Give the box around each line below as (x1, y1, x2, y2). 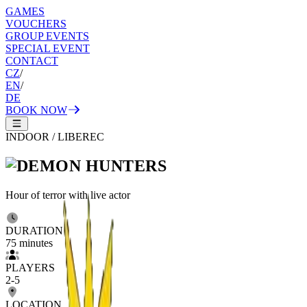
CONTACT (5, 55, 58, 66)
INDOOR (5, 131, 49, 143)
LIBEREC (58, 131, 104, 143)
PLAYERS (5, 261, 55, 273)
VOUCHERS (5, 18, 66, 29)
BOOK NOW (5, 104, 67, 116)
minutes (19, 236, 53, 249)
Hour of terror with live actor (5, 188, 130, 201)
